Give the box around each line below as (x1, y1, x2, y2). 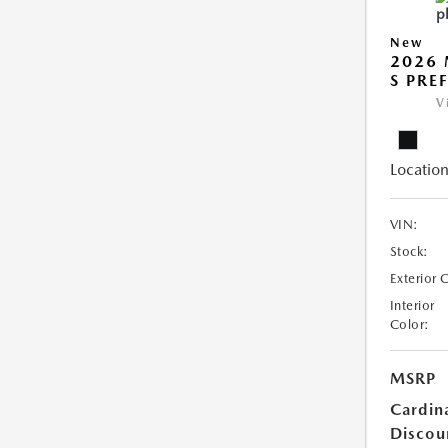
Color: (389, 317, 430, 332)
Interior (389, 298, 435, 313)
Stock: (389, 244, 429, 259)
